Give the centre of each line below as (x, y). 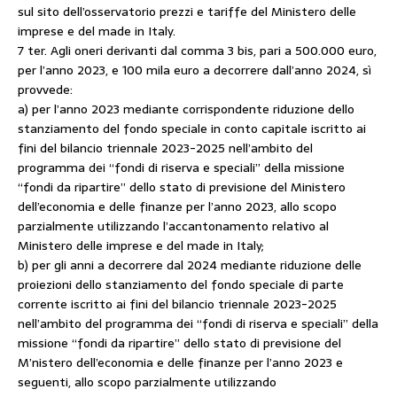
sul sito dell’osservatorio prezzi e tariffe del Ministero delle (187, 12)
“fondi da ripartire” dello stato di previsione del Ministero (182, 187)
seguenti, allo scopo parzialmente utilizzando (147, 382)
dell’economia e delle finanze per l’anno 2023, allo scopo (177, 206)
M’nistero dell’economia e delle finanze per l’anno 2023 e (180, 362)
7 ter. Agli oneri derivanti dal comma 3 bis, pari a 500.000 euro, (197, 51)
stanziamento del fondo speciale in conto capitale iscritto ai (192, 128)
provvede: (45, 90)
